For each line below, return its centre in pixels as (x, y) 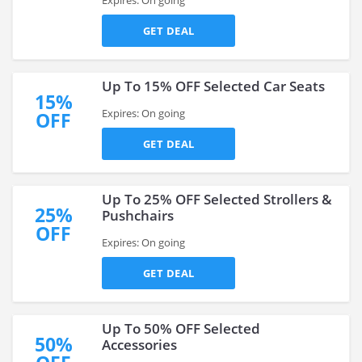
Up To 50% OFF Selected (181, 328)
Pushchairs (138, 215)
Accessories (139, 345)
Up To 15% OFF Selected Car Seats (213, 86)
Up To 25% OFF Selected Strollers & (217, 199)
